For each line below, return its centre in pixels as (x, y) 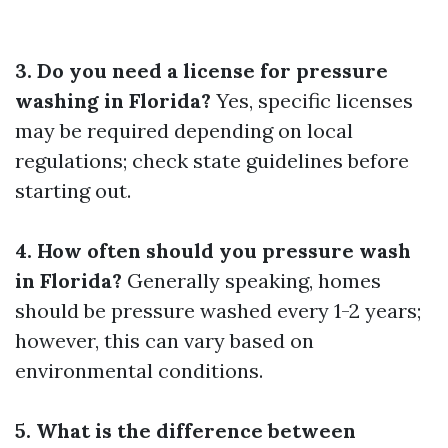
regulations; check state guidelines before (212, 160)
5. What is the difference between (185, 430)
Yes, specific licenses (312, 100)
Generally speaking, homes (251, 280)
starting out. (73, 190)
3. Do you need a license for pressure (201, 70)
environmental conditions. (139, 370)
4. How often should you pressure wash (213, 250)
